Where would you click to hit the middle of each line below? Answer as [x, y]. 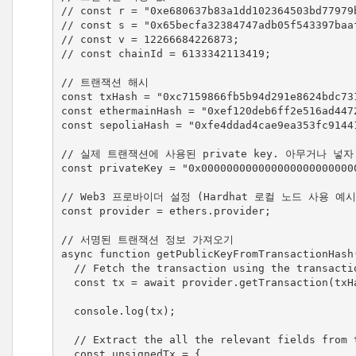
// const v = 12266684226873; [150, 39]
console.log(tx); [67, 311]
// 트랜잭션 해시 [104, 82]
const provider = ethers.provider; [166, 211]
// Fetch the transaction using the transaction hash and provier [67, 268]
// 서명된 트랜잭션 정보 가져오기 [147, 239]
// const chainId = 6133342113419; [166, 53]
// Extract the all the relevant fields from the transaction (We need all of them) [67, 339]
